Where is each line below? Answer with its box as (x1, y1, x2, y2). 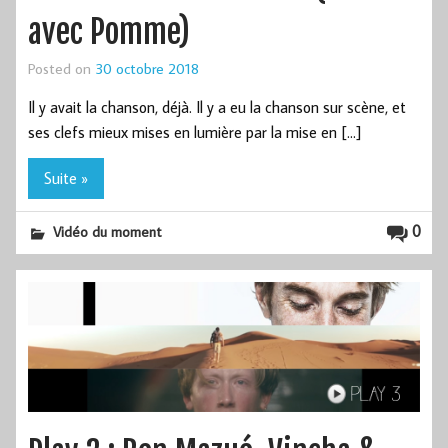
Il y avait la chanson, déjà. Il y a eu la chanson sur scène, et (28, 96, 406, 117)
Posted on (28, 58, 95, 79)
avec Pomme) (28, 12, 190, 53)
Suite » (44, 168, 88, 189)
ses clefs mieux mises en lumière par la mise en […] (28, 121, 361, 142)
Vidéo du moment (53, 222, 162, 242)
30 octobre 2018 (95, 58, 199, 79)
